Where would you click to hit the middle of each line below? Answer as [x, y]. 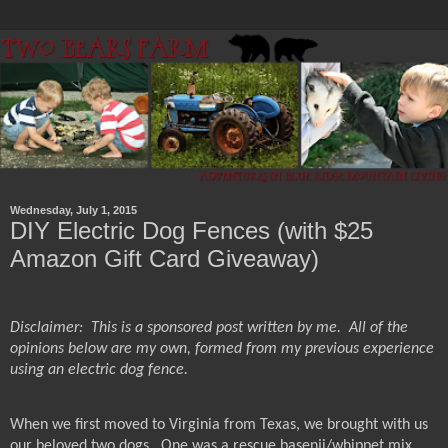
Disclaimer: [46, 328]
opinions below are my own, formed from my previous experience [222, 349]
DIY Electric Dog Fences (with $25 [191, 230]
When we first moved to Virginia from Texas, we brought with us [219, 424]
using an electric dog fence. [99, 370]
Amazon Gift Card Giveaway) [164, 258]
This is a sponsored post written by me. [216, 328]
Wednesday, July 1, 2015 [73, 210]
